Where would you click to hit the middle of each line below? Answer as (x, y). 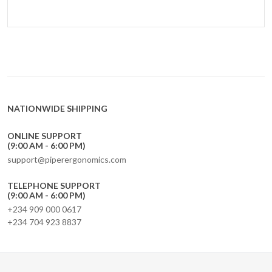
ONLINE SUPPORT (45, 136)
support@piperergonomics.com (67, 159)
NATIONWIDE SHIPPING (57, 108)
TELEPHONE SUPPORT (54, 185)
